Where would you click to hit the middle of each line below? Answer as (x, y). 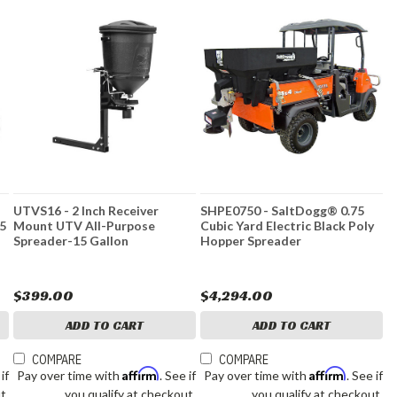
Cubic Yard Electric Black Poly (288, 226)
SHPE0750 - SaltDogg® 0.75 (283, 211)
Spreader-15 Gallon (71, 241)
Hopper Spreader (251, 241)
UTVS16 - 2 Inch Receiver (86, 211)
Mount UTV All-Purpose (85, 226)
